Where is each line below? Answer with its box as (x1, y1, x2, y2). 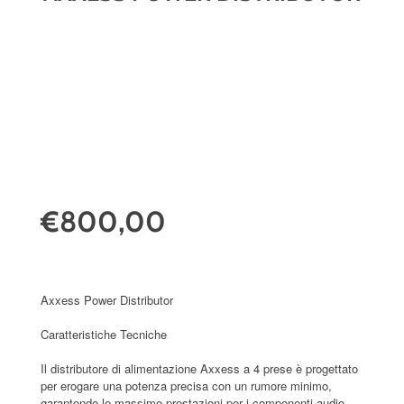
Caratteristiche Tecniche (41, 325, 167, 343)
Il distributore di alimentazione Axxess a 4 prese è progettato (41, 359, 358, 377)
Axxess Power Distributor (41, 290, 173, 308)
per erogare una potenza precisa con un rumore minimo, (41, 376, 332, 394)
